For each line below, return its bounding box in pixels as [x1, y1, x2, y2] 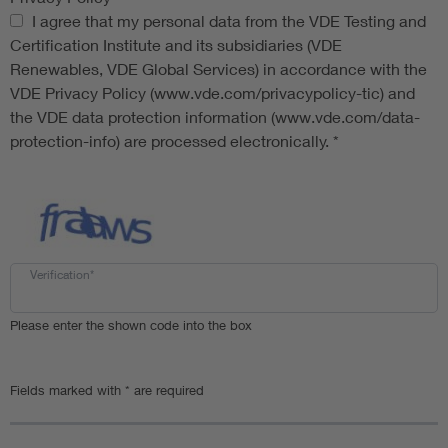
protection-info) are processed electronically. [10, 130, 333, 150]
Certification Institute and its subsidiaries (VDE [10, 34, 342, 54]
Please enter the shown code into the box [10, 316, 252, 333]
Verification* [30, 266, 94, 282]
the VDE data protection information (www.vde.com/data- [10, 106, 420, 126]
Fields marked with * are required [10, 381, 204, 398]
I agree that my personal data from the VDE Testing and [32, 10, 426, 30]
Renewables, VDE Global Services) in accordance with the [10, 58, 427, 78]
